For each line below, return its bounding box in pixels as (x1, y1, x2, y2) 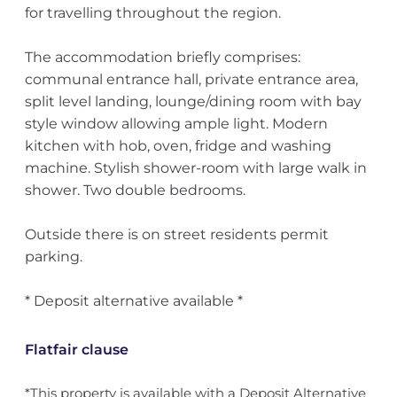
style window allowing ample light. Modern (24, 115, 328, 132)
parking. (24, 248, 82, 265)
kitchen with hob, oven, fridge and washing (24, 137, 331, 154)
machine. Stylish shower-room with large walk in (24, 160, 367, 176)
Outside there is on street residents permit (24, 226, 329, 243)
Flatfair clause (24, 341, 128, 358)
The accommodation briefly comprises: (24, 49, 300, 66)
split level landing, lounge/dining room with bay (24, 93, 362, 110)
